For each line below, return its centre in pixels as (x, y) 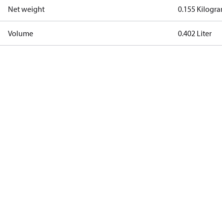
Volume (21, 33)
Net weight (26, 9)
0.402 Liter (195, 33)
